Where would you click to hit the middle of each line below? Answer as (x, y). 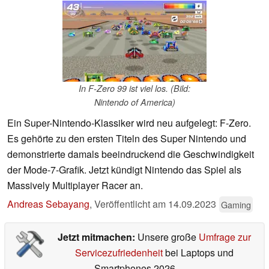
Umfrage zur (225, 237)
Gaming (236, 205)
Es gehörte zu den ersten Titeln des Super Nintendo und (127, 139)
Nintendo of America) (134, 102)
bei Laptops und (198, 253)
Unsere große (168, 237)
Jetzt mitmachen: (97, 237)
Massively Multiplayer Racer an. (75, 186)
